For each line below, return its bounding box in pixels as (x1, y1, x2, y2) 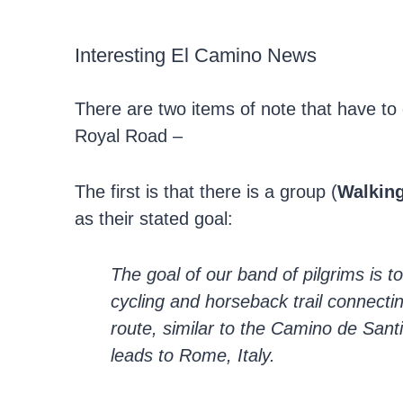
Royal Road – (75, 125, 183, 146)
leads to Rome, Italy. (111, 345, 275, 365)
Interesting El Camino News (75, 43, 317, 67)
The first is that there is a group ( (75, 181, 337, 201)
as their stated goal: (75, 208, 233, 228)
